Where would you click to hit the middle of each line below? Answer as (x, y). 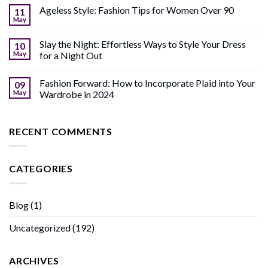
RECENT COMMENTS (61, 131)
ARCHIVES (34, 260)
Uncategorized (40, 227)
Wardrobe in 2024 (77, 94)
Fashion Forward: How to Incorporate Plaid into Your (147, 83)
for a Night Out (71, 55)
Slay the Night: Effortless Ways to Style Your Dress (143, 44)
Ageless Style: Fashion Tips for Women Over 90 (137, 10)
